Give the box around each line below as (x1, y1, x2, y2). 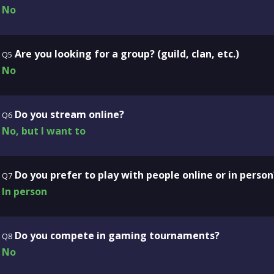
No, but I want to (1, 124, 86, 138)
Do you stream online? (14, 108, 124, 121)
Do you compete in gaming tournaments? (14, 229, 220, 242)
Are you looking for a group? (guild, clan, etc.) (14, 47, 239, 61)
